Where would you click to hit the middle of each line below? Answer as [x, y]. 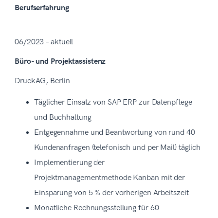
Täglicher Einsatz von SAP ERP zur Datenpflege [113, 102]
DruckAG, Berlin [42, 81]
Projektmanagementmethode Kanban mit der [110, 178]
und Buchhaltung [63, 117]
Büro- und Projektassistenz [60, 61]
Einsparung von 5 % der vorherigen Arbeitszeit [111, 193]
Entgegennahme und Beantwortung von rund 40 [115, 132]
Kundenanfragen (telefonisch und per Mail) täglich [118, 147]
